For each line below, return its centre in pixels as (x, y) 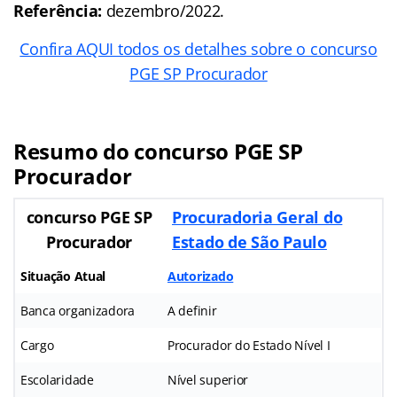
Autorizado (201, 276)
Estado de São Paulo (249, 242)
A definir (192, 311)
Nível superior (208, 380)
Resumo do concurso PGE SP (158, 152)
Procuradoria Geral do (257, 218)
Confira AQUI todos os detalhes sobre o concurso (198, 49)
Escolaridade (57, 380)
